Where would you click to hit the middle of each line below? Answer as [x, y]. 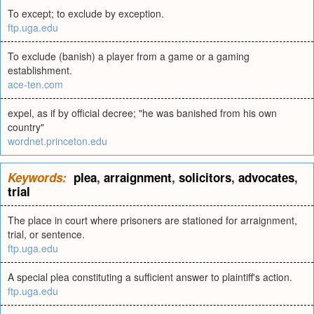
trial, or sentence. [46, 234]
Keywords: [37, 177]
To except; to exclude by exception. [86, 13]
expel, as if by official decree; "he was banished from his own [142, 113]
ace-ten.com [35, 84]
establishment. [40, 70]
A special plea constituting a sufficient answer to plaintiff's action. [150, 277]
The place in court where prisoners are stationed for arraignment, [152, 220]
